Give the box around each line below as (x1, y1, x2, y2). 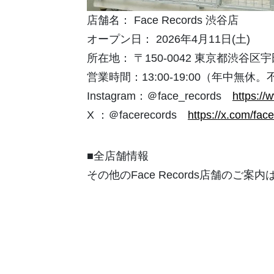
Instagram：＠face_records (87, 90, 232, 103)
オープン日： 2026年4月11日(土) (87, 33, 250, 46)
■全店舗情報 (87, 150, 149, 163)
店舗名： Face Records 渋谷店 (87, 14, 239, 27)
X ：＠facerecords (87, 109, 188, 122)
